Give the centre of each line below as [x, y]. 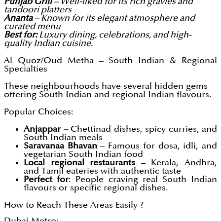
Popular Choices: [39, 112]
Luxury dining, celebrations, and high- [114, 35]
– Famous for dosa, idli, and [157, 146]
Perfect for [46, 180]
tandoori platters [38, 10]
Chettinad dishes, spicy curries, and [142, 129]
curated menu [32, 27]
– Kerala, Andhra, [179, 163]
